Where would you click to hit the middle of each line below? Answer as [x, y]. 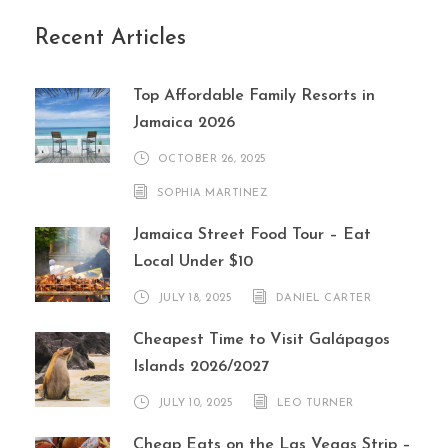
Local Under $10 [193, 262]
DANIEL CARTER [323, 298]
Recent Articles [110, 39]
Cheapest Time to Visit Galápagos [261, 340]
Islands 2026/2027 [201, 367]
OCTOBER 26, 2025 [212, 159]
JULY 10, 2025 [195, 403]
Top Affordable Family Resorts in [254, 96]
